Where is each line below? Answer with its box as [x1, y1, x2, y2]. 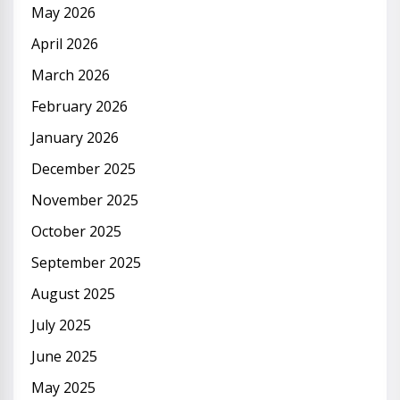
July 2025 [31, 314, 91, 335]
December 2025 [31, 158, 136, 179]
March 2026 [31, 64, 110, 85]
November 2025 [31, 189, 138, 210]
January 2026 [31, 127, 119, 147]
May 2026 [31, 2, 96, 22]
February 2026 [31, 96, 128, 116]
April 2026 [31, 33, 98, 54]
